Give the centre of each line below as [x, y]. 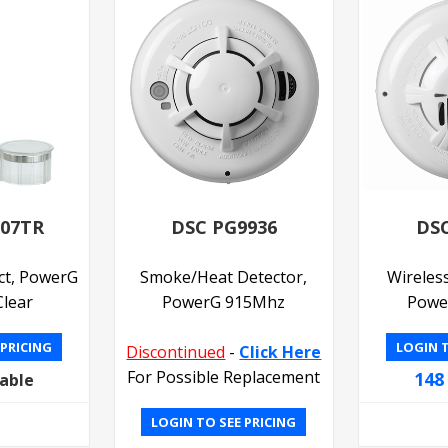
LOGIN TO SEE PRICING [224, 421]
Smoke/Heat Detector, [224, 276]
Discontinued [176, 351]
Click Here [280, 351]
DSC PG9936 [223, 226]
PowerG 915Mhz [224, 301]
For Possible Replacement [224, 376]
